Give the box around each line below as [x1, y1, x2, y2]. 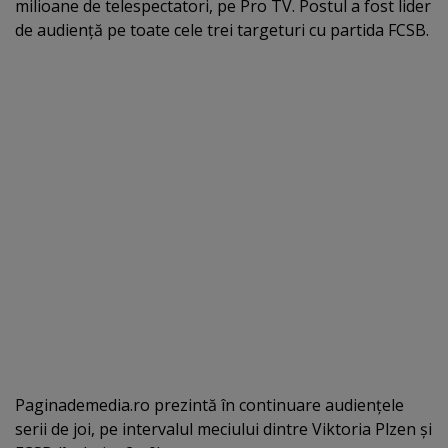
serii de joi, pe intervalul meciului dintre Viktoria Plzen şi [15, 417, 432, 440]
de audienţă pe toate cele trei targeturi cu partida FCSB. [15, 19, 429, 42]
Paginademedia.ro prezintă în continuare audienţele [15, 393, 404, 416]
